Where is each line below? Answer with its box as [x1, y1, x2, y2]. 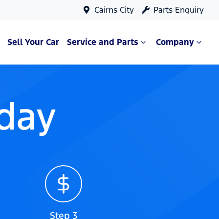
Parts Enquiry [153, 4, 204, 15]
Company [156, 37, 194, 47]
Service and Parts [67, 37, 138, 47]
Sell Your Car [7, 37, 59, 47]
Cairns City [94, 4, 134, 15]
